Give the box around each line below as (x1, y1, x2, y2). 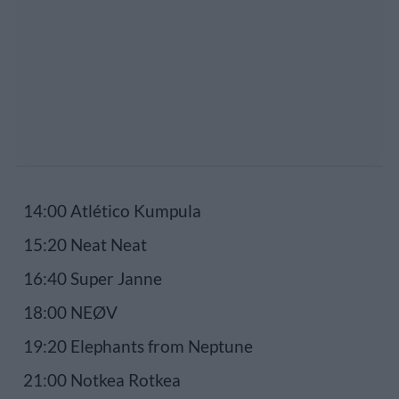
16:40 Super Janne (23, 267, 162, 289)
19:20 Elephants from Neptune (23, 335, 253, 356)
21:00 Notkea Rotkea (23, 369, 181, 390)
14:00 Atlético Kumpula (23, 199, 201, 221)
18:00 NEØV (23, 301, 118, 322)
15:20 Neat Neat (23, 233, 147, 255)
